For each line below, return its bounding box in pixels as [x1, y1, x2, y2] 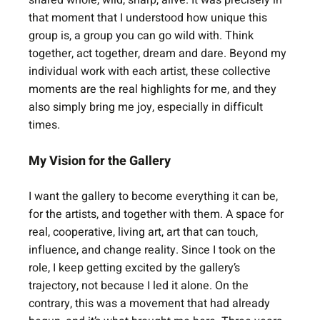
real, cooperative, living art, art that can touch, [29, 224, 261, 241]
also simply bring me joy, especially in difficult [29, 99, 266, 116]
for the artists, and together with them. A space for [29, 206, 287, 223]
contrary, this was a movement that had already [29, 295, 274, 312]
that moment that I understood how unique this [29, 9, 271, 26]
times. [29, 116, 61, 134]
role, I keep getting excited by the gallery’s [29, 259, 244, 276]
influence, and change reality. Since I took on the [29, 241, 279, 259]
